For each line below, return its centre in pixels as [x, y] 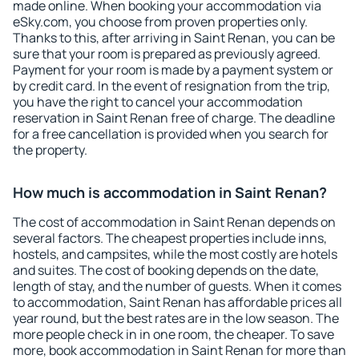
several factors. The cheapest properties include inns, [170, 238]
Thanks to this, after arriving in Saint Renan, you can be [174, 38]
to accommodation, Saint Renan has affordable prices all [177, 302]
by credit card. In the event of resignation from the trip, [171, 86]
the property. [50, 150]
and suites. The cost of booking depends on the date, [166, 270]
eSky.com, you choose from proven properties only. [160, 22]
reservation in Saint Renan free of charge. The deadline [174, 118]
